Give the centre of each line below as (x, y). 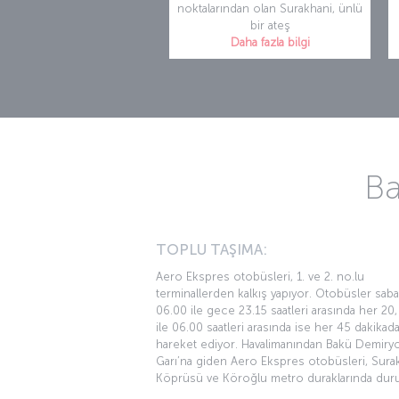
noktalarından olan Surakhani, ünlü (270, 9)
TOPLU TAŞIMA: (212, 250)
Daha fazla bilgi (270, 43)
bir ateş (270, 26)
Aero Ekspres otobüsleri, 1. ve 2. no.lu (260, 277)
